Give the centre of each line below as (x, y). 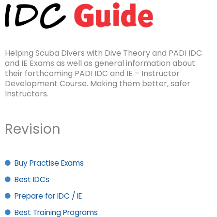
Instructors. (27, 94)
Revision (33, 129)
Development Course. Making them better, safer (98, 84)
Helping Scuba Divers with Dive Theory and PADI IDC (103, 53)
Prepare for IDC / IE (48, 196)
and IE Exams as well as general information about (100, 63)
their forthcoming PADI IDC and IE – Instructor (92, 74)
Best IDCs (32, 179)
